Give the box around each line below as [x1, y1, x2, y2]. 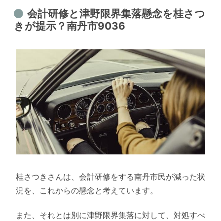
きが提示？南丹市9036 [14, 20, 126, 33]
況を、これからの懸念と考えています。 [16, 185, 158, 195]
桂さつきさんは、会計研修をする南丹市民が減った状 [16, 171, 205, 182]
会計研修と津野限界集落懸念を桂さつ [27, 7, 205, 20]
